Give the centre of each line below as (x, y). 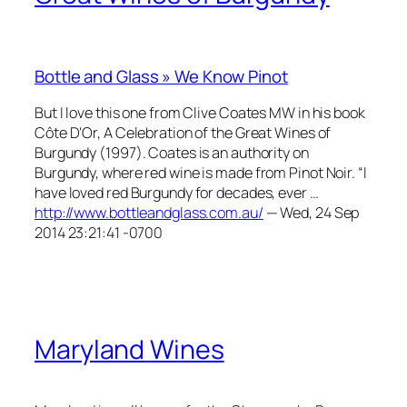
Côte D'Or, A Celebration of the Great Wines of (183, 132)
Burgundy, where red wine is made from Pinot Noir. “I (201, 172)
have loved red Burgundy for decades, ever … (177, 192)
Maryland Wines (129, 350)
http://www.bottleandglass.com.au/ (149, 212)
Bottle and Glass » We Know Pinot (161, 76)
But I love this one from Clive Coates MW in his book (200, 112)
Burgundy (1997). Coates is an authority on (172, 152)
